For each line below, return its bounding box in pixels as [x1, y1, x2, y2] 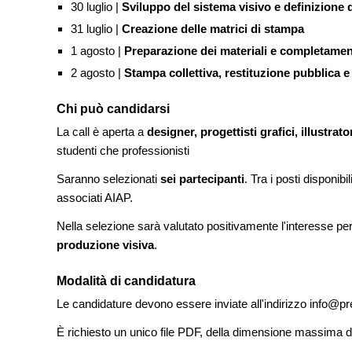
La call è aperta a [57, 125, 147, 138]
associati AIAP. [57, 191, 133, 204]
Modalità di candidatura [57, 274, 196, 288]
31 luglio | [70, 22, 122, 35]
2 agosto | [70, 66, 124, 79]
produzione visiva [57, 238, 154, 251]
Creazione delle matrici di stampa [121, 22, 304, 35]
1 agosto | [70, 44, 124, 57]
